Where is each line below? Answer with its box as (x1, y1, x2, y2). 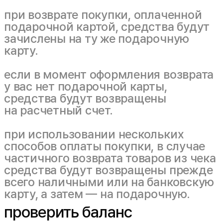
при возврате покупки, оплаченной (4, 7, 202, 22)
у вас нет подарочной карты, (4, 79, 167, 94)
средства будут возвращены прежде (4, 163, 213, 177)
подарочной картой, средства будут (4, 19, 210, 34)
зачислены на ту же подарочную (4, 31, 190, 46)
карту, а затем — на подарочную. (4, 187, 190, 201)
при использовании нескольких (4, 127, 184, 141)
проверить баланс (4, 203, 132, 222)
